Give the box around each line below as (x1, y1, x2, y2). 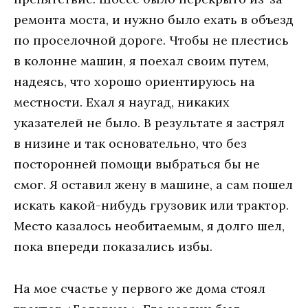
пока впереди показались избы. (14, 239, 212, 255)
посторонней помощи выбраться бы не (14, 156, 260, 173)
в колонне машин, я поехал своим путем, (14, 53, 269, 69)
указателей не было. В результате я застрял (14, 115, 285, 131)
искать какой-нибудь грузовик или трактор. (14, 197, 289, 214)
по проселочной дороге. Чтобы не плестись (14, 32, 289, 49)
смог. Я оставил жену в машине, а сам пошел (14, 177, 293, 193)
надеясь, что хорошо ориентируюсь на (14, 74, 255, 90)
